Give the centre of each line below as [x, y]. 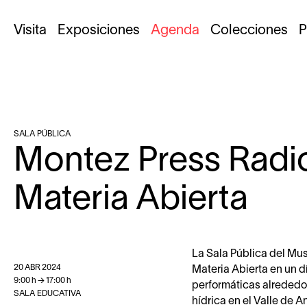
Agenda [175, 31]
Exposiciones [99, 31]
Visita [30, 31]
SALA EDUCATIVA [47, 294]
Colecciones [249, 31]
